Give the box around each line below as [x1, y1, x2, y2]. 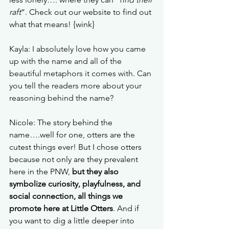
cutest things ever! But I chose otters [9, 142, 144, 152]
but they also [72, 166, 121, 176]
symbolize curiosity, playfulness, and [9, 178, 143, 189]
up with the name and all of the [9, 56, 124, 66]
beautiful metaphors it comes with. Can [9, 68, 153, 78]
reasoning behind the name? [9, 93, 113, 103]
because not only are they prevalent [9, 154, 140, 164]
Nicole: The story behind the [9, 117, 114, 127]
